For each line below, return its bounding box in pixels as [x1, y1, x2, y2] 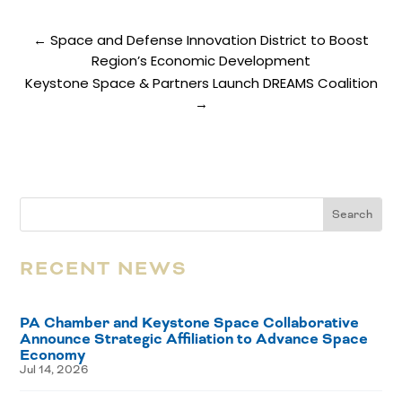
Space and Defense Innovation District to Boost [50, 31, 369, 50]
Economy [20, 345, 86, 366]
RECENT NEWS [20, 256, 188, 283]
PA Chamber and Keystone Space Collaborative [20, 313, 360, 334]
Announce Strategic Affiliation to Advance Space [20, 329, 369, 350]
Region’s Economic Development [92, 51, 310, 71]
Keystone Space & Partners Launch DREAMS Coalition [24, 74, 378, 93]
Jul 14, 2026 [20, 363, 89, 378]
